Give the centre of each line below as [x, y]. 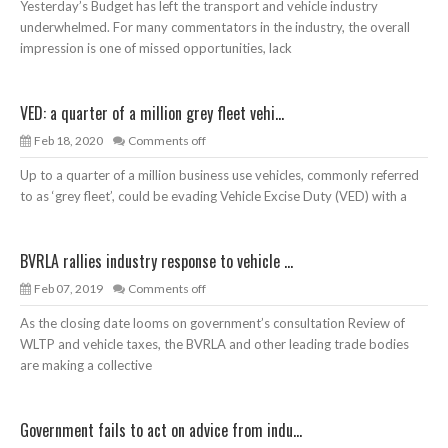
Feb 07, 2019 [68, 289]
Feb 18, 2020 [68, 141]
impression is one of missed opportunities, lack [156, 48]
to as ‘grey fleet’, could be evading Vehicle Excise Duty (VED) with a [213, 196]
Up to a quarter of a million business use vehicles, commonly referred [219, 175]
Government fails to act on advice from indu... [161, 430]
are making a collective [86, 365]
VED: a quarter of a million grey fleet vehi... [152, 113]
